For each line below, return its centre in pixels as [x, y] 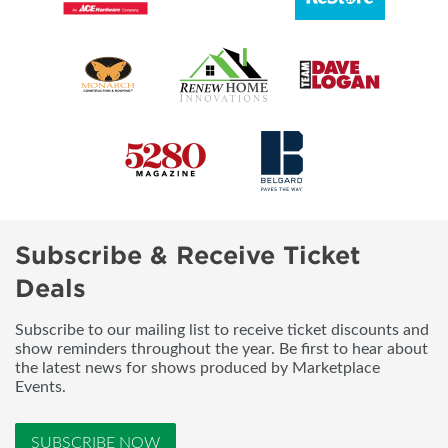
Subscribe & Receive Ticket [188, 256]
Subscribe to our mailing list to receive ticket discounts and [222, 330]
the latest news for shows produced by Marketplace [197, 368]
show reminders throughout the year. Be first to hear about [221, 349]
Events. [40, 387]
